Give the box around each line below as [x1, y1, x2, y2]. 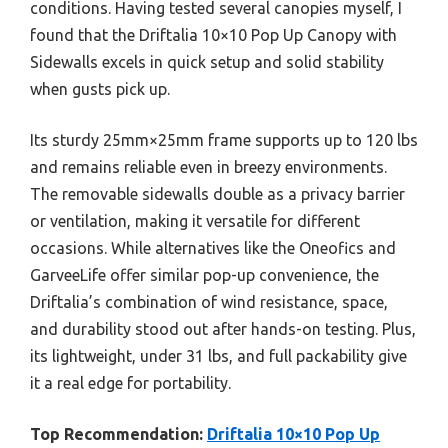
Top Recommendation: [30, 424, 203, 443]
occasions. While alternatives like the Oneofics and [30, 238, 396, 257]
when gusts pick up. [30, 79, 170, 98]
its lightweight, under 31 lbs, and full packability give [30, 346, 407, 365]
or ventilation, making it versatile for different [30, 211, 360, 230]
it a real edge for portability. [30, 373, 231, 392]
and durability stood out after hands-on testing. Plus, [30, 319, 416, 338]
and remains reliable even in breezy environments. [30, 157, 387, 176]
